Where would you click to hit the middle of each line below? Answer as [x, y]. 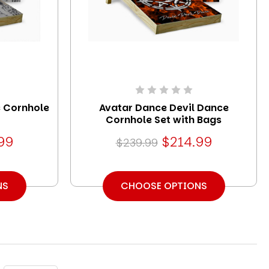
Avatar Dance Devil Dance [164, 107]
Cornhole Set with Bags [164, 119]
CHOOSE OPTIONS [164, 186]
